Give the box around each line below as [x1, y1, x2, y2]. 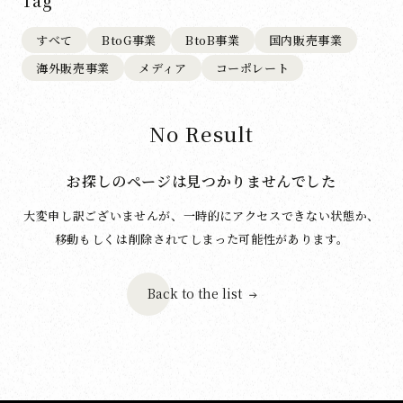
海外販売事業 [36, 59, 110, 76]
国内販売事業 [268, 31, 343, 49]
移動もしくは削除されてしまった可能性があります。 [54, 230, 349, 247]
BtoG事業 [101, 31, 157, 49]
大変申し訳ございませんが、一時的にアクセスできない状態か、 [23, 207, 380, 224]
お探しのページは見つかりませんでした [67, 171, 336, 192]
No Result [149, 120, 254, 148]
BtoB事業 [184, 31, 240, 49]
